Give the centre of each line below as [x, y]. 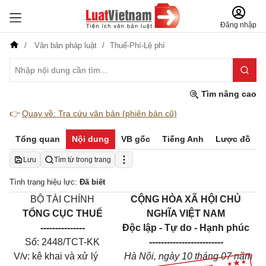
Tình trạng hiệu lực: [45, 182]
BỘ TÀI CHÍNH [62, 199]
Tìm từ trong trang [83, 160]
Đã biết [92, 182]
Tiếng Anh [183, 139]
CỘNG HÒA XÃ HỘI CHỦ [186, 199]
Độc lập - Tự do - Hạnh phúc [186, 228]
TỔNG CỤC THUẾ [62, 213]
